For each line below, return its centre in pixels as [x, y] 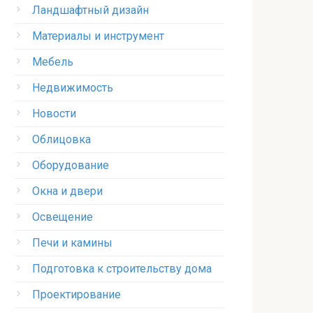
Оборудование [71, 165]
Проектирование [77, 294]
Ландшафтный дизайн [90, 10]
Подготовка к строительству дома [122, 269]
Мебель [53, 62]
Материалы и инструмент [98, 36]
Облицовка [61, 139]
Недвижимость [73, 88]
